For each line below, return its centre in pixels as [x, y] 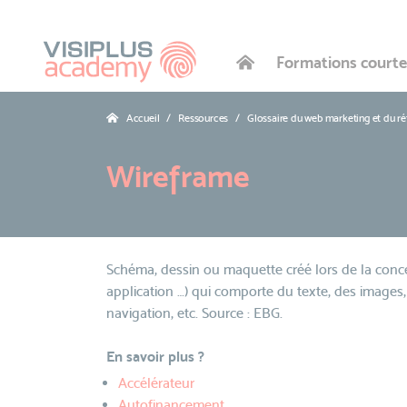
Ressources [203, 118]
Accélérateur [156, 383]
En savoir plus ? [155, 357]
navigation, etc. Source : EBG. [194, 313]
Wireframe [178, 176]
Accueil [143, 118]
